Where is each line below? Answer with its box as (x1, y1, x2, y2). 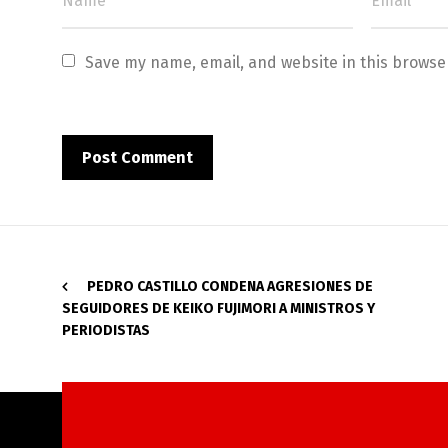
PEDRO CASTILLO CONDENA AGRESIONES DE (87, 278, 373, 296)
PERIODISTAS (62, 322, 150, 340)
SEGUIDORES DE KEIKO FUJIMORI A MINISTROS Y (62, 300, 375, 318)
